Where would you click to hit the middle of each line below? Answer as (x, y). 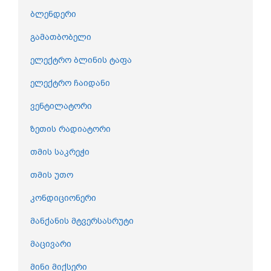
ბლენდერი (53, 15)
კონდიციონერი (63, 198)
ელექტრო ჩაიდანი (70, 83)
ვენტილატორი (61, 106)
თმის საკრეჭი (60, 152)
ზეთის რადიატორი (70, 129)
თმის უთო (52, 175)
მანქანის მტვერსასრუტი (82, 221)
